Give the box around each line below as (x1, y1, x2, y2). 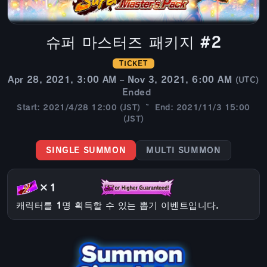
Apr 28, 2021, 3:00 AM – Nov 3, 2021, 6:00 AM (8, 74, 232, 84)
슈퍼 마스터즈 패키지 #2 (45, 34, 222, 49)
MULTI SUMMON (146, 145, 221, 154)
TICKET (119, 60, 148, 67)
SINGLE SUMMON (46, 145, 126, 154)
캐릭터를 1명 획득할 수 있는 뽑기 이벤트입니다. (16, 200, 219, 210)
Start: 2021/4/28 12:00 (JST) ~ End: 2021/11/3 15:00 (17, 103, 250, 111)
